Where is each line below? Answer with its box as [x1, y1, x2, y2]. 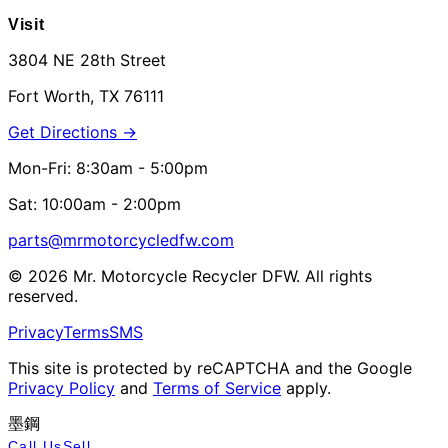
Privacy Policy [8, 377, 115, 398]
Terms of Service [153, 377, 281, 398]
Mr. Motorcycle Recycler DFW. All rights [68, 265, 372, 286]
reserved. [8, 285, 78, 306]
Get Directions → [8, 121, 137, 142]
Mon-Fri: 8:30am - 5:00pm [8, 157, 208, 178]
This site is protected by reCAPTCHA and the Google [8, 357, 412, 378]
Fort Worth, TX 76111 [8, 85, 164, 106]
